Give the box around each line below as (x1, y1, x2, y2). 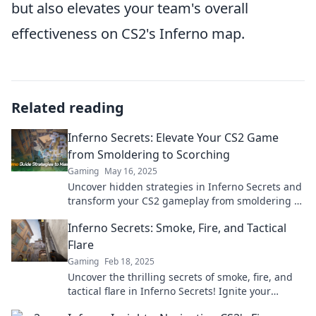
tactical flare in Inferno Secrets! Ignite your (68, 284, 271, 298)
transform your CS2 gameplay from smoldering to (68, 194, 303, 207)
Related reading (11, 98, 124, 117)
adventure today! (68, 298, 148, 312)
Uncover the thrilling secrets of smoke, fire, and (68, 270, 293, 284)
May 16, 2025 (104, 165, 157, 177)
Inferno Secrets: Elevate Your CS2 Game (68, 130, 279, 145)
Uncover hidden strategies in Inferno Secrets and (68, 180, 302, 193)
